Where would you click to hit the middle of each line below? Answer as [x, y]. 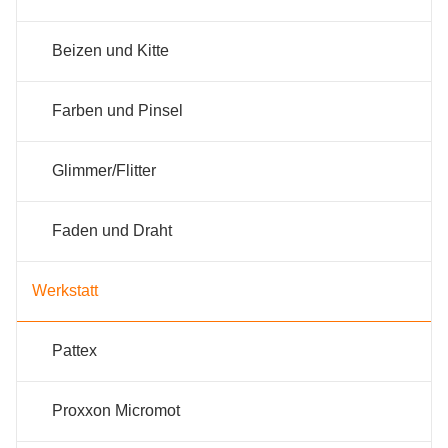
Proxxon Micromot [116, 411]
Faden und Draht [112, 231]
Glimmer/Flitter [104, 171]
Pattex [74, 351]
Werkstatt [65, 291]
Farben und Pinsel [117, 111]
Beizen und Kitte [110, 51]
